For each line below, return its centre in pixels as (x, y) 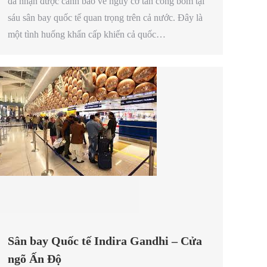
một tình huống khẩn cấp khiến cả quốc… (87, 35)
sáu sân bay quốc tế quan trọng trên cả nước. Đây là (105, 18)
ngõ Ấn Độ (35, 258)
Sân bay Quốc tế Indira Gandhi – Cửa (105, 240)
